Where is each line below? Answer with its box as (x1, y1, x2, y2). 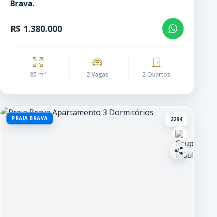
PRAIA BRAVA (12, 115, 48, 122)
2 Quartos (142, 70, 170, 78)
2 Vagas (86, 70, 108, 78)
